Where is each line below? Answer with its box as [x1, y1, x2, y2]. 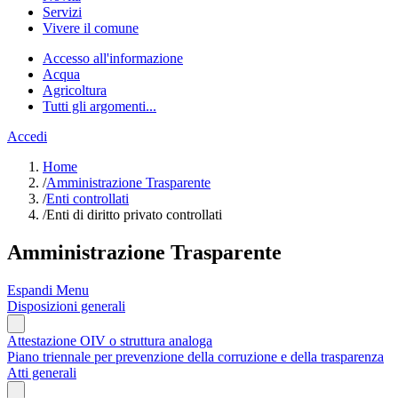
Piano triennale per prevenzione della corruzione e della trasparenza [7, 348, 384, 364]
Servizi [43, 4, 82, 20]
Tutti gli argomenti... [43, 99, 156, 114]
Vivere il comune [43, 20, 139, 36]
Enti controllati [46, 191, 129, 206]
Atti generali [7, 364, 76, 380]
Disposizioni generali [7, 298, 125, 314]
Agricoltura [43, 83, 107, 98]
